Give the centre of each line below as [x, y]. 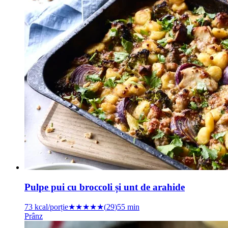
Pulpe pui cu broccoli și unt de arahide [105, 187]
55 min [128, 207]
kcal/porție [50, 207]
